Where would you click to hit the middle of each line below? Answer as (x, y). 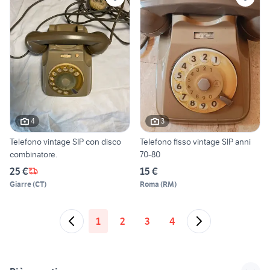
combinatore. (33, 154)
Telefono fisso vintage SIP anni (195, 141)
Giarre (20, 184)
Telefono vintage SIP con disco (65, 141)
